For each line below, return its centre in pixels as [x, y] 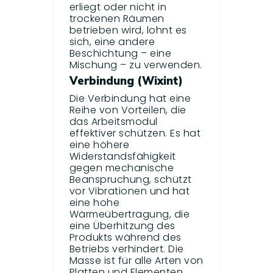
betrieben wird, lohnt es [128, 30]
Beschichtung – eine [120, 54]
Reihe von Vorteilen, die [128, 110]
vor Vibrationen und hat [129, 191]
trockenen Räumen [117, 19]
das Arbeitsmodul [113, 122]
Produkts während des [125, 238]
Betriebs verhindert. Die [126, 249]
